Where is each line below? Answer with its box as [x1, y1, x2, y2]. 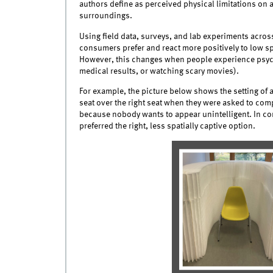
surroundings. [79, 12, 132, 21]
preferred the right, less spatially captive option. [79, 121, 255, 130]
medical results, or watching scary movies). [79, 66, 239, 76]
